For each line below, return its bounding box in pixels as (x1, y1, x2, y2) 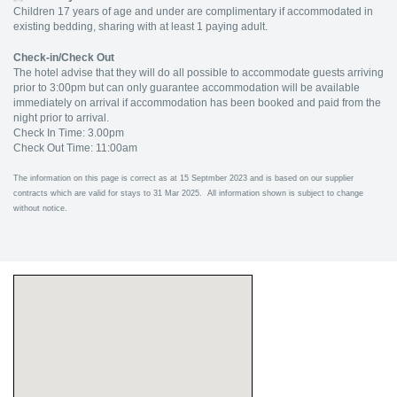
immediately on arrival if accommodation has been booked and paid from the (13, 97, 381, 109)
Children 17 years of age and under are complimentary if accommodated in (13, 5, 373, 18)
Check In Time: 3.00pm (13, 127, 124, 139)
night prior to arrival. (13, 112, 109, 124)
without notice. (13, 204, 67, 213)
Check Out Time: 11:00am (13, 142, 137, 154)
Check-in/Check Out (13, 51, 114, 64)
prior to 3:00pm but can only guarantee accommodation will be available (13, 82, 360, 94)
